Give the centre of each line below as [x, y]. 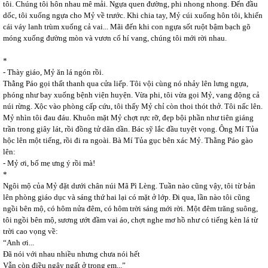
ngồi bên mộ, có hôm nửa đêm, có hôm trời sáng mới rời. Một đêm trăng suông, [130, 208]
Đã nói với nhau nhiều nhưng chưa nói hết [71, 254]
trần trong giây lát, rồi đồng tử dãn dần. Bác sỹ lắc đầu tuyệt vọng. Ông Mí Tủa [131, 129]
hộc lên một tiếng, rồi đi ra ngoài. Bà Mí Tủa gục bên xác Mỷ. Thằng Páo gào [128, 140]
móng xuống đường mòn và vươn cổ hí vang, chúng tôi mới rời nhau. [115, 38]
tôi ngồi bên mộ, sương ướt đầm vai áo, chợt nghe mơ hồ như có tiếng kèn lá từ [130, 220]
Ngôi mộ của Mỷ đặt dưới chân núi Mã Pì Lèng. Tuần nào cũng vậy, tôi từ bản [129, 186]
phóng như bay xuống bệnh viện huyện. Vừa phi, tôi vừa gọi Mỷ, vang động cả [131, 95]
